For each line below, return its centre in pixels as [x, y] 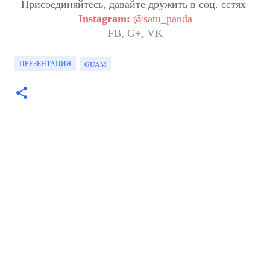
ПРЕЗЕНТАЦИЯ [45, 64]
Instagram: [104, 19]
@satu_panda [162, 19]
